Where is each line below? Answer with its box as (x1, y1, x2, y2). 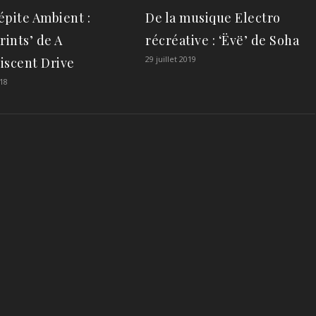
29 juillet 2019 (145, 53, 196, 64)
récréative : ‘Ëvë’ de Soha (145, 31, 299, 49)
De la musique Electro (145, 8, 281, 26)
